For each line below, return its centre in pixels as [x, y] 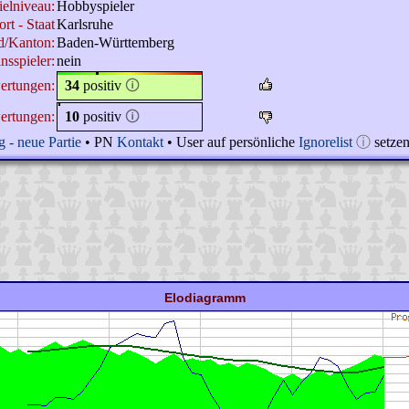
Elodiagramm [204, 298]
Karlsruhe [85, 24]
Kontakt [140, 142]
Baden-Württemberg [115, 42]
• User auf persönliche [231, 142]
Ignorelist [325, 142]
